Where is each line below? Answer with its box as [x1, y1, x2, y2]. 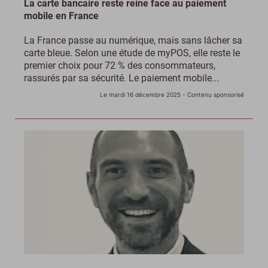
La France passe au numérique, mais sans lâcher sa [24, 35, 242, 47]
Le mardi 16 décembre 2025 [100, 91, 181, 99]
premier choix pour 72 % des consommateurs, [24, 60, 215, 72]
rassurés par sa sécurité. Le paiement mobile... [24, 72, 219, 84]
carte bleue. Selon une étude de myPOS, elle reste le [24, 47, 240, 59]
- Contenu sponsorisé [181, 91, 244, 99]
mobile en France [24, 10, 99, 22]
